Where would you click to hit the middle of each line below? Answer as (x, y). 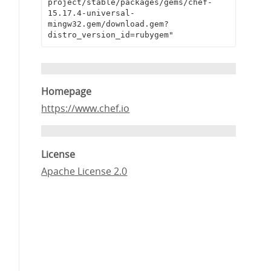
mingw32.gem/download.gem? (108, 24)
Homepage (67, 92)
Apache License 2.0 (84, 171)
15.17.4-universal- (91, 13)
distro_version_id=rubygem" (110, 35)
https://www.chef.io (86, 109)
